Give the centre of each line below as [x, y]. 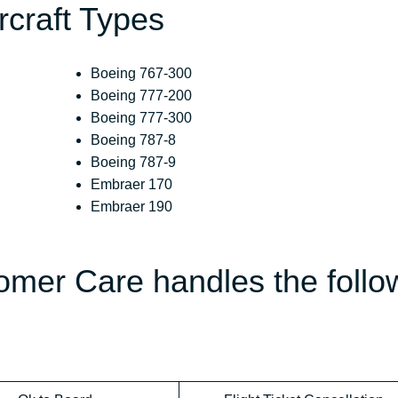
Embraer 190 [132, 207]
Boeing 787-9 [134, 163]
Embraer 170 [132, 185]
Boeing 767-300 [142, 74]
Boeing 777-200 [142, 96]
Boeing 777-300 [142, 118]
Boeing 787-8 [134, 140]
